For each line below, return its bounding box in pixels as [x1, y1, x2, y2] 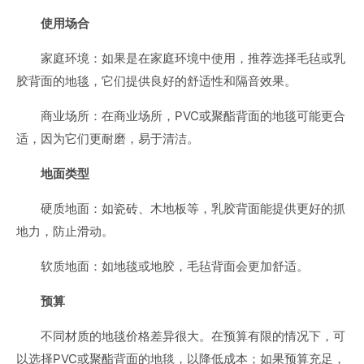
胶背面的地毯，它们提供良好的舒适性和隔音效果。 [16, 73, 297, 89]
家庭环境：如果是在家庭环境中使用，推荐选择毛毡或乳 [41, 50, 345, 66]
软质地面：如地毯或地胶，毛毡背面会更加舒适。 [41, 258, 309, 274]
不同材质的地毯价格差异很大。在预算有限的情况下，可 [41, 328, 345, 344]
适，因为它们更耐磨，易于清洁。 [16, 131, 199, 146]
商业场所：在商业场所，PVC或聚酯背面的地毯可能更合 [41, 108, 345, 123]
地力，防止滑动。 [16, 223, 114, 239]
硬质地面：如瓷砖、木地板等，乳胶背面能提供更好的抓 [41, 201, 345, 216]
